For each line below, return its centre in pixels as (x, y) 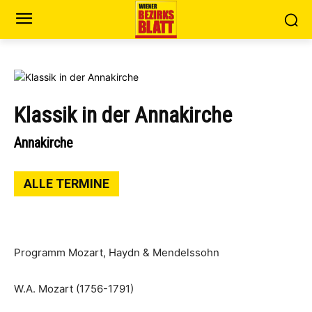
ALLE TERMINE (67, 184)
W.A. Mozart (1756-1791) (75, 289)
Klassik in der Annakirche (123, 115)
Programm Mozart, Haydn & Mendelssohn (117, 252)
